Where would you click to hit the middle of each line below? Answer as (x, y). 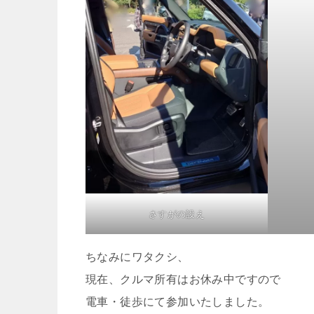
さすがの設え (177, 214)
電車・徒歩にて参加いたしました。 (178, 302)
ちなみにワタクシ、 (137, 257)
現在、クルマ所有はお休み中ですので (183, 279)
